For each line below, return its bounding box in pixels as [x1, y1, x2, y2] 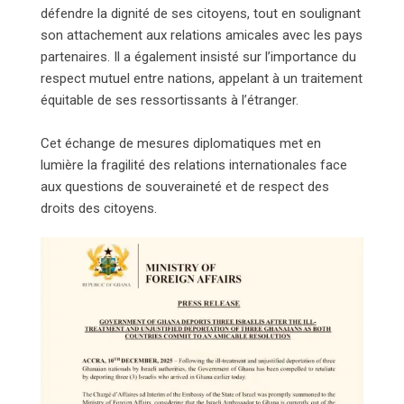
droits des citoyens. [41, 200, 157, 217]
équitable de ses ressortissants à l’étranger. [41, 92, 298, 109]
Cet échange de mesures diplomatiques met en [41, 135, 321, 152]
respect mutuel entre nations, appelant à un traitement [41, 70, 363, 87]
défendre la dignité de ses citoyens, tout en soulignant [41, 5, 361, 23]
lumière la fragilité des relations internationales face [41, 157, 347, 174]
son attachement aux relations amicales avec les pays [41, 27, 363, 44]
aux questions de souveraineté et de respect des [41, 179, 329, 196]
